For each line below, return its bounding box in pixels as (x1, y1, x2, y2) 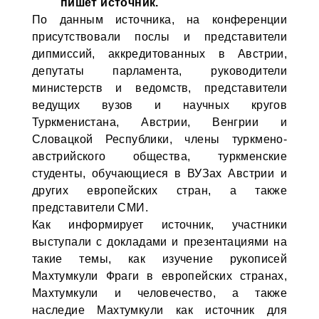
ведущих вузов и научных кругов (31, 99, 288, 111)
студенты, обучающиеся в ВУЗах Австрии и (31, 167, 288, 179)
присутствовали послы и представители (31, 31, 288, 43)
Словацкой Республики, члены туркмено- (31, 133, 288, 145)
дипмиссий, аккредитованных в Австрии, (31, 48, 288, 60)
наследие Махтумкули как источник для (31, 304, 288, 316)
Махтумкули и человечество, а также (31, 287, 288, 299)
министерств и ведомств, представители (31, 82, 288, 94)
